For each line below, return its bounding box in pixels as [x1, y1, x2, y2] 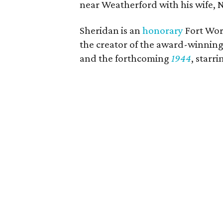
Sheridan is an [80, 24, 143, 36]
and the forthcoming [80, 52, 172, 64]
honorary [142, 24, 184, 36]
